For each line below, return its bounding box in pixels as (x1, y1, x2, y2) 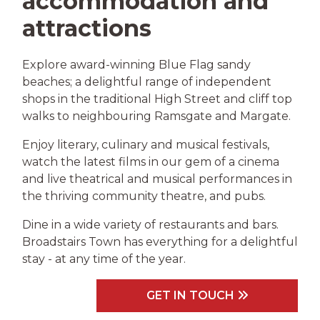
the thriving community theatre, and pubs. (22, 189, 266, 203)
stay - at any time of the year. (22, 251, 186, 266)
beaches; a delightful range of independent (22, 74, 271, 89)
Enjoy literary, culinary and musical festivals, (22, 137, 269, 151)
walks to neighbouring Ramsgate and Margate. (22, 109, 291, 123)
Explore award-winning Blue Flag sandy (22, 57, 251, 71)
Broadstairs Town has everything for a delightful (22, 234, 298, 249)
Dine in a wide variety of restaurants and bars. (22, 217, 279, 231)
